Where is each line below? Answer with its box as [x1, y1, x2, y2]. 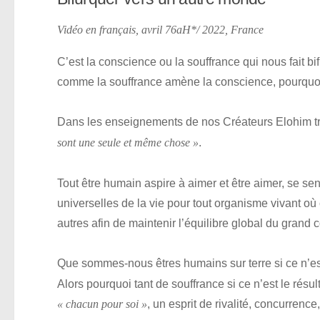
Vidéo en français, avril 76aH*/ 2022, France [57, 24, 264, 37]
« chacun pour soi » [57, 298, 147, 311]
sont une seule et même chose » [57, 136, 199, 150]
